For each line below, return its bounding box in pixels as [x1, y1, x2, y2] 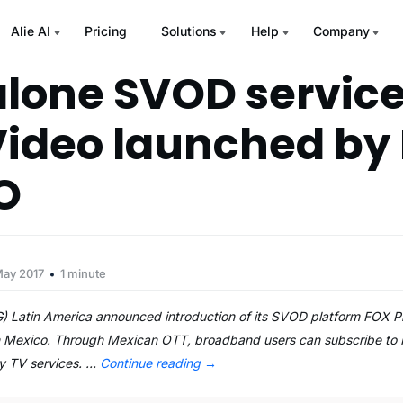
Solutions [160, 23, 217, 39]
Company [312, 23, 370, 39]
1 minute [60, 266, 107, 281]
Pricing [84, 23, 127, 39]
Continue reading [100, 355, 205, 371]
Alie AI [10, 23, 50, 39]
